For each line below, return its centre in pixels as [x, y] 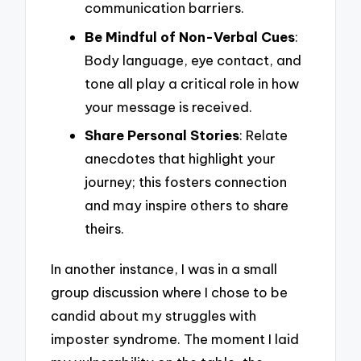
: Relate [263, 135]
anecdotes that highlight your [180, 159]
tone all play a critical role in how [192, 83]
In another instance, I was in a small [164, 269]
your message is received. [168, 106]
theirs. [104, 229]
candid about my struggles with [154, 316]
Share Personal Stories [162, 135]
